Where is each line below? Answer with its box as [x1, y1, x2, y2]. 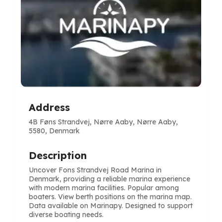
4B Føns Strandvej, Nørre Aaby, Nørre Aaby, [29, 117, 178, 126]
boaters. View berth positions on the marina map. [29, 192, 192, 201]
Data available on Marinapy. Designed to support [29, 201, 193, 210]
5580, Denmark [29, 126, 80, 135]
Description [29, 149, 87, 162]
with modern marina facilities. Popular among [29, 183, 179, 192]
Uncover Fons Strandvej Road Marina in [29, 166, 162, 174]
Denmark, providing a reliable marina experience [29, 174, 190, 183]
